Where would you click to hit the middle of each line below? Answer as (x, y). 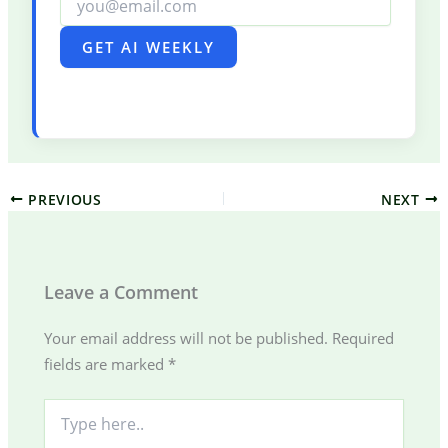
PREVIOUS (62, 199)
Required (363, 338)
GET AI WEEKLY (148, 46)
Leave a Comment (121, 292)
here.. (63, 428)
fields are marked (106, 364)
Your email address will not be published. (186, 338)
